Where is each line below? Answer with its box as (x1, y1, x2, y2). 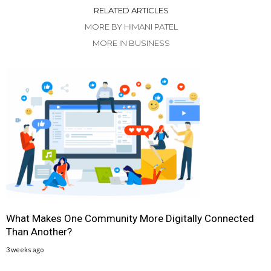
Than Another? (6, 226, 72, 238)
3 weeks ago (6, 246, 44, 254)
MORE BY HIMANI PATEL (84, 22, 178, 32)
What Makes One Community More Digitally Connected (6, 212, 254, 225)
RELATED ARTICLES (93, 5, 169, 16)
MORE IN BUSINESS (92, 38, 170, 48)
